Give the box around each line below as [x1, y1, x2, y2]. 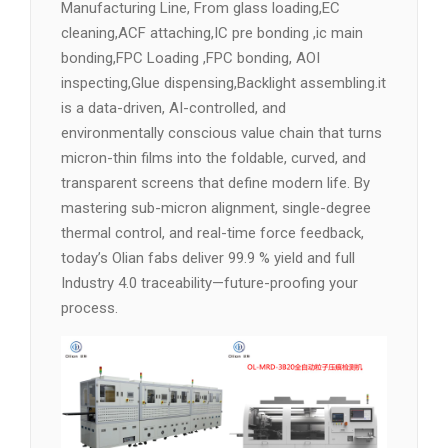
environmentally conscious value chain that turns [61, 124, 382, 142]
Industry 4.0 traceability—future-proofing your [61, 274, 358, 292]
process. [61, 299, 118, 317]
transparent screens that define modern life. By [61, 174, 370, 192]
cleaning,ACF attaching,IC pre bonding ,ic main [61, 24, 363, 42]
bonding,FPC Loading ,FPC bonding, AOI [61, 49, 320, 67]
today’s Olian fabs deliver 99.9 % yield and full [61, 249, 355, 267]
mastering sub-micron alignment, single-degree [61, 199, 371, 217]
